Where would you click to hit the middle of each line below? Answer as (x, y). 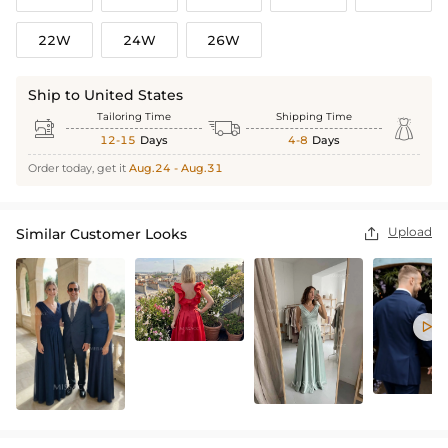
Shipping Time (314, 117)
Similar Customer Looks (101, 234)
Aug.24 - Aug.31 (176, 168)
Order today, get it (78, 168)
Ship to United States (105, 95)
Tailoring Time (134, 117)
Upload (410, 232)
